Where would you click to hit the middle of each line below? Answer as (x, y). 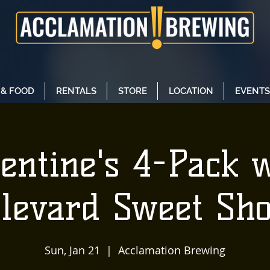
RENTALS (76, 91)
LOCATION (191, 91)
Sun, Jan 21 (72, 250)
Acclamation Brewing (172, 250)
